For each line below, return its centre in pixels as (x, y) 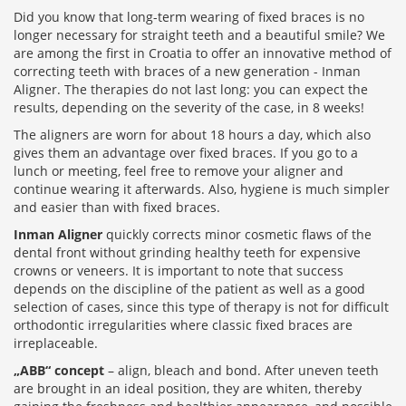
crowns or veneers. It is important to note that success (179, 271)
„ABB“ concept (59, 371)
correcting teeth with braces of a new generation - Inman (187, 72)
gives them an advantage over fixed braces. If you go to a (186, 153)
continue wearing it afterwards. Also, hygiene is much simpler (202, 189)
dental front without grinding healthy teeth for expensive (187, 253)
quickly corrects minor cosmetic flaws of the (237, 235)
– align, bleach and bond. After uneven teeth (242, 371)
